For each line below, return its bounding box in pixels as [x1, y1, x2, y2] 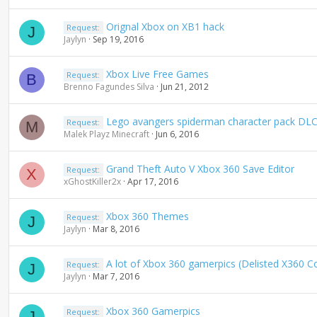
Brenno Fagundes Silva [63, 81, 154, 93]
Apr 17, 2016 [127, 175, 178, 188]
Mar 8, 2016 [92, 223, 139, 235]
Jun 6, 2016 [155, 128, 199, 140]
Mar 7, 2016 [92, 270, 139, 282]
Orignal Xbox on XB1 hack [106, 20, 225, 33]
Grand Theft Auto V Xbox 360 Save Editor [106, 162, 295, 175]
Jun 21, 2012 [160, 81, 209, 93]
